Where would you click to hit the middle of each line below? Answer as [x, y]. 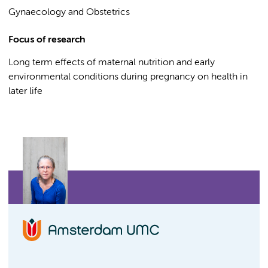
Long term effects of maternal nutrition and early [112, 63]
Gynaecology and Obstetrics [69, 13]
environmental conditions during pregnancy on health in [128, 77]
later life [25, 92]
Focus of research [47, 40]
